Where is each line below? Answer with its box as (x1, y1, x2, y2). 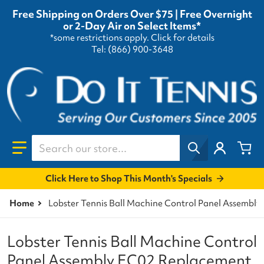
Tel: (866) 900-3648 (91, 44, 173, 56)
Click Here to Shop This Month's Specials (45, 172, 212, 184)
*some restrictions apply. (49, 32, 151, 44)
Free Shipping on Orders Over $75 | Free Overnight (12, 7, 252, 21)
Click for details (150, 32, 214, 44)
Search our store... (31, 134, 119, 148)
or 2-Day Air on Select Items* (63, 19, 201, 33)
